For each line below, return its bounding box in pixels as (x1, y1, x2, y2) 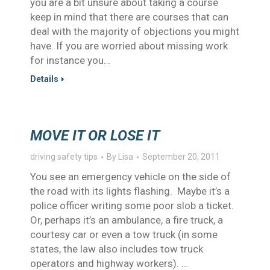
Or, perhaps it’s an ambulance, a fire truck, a (30, 214, 223, 226)
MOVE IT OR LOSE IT (30, 127, 160, 144)
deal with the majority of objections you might (30, 25, 239, 37)
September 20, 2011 (142, 152, 220, 162)
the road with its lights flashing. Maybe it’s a (30, 185, 230, 197)
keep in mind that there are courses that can (30, 11, 228, 23)
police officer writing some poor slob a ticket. (30, 199, 236, 212)
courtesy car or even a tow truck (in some (30, 228, 218, 240)
